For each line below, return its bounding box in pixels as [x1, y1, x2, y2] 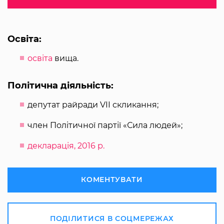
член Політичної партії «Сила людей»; [27, 120, 182, 130]
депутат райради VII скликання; [27, 99, 158, 109]
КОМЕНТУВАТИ [81, 174, 143, 184]
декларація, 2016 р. [27, 140, 104, 150]
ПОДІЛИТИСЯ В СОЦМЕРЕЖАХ [49, 213, 174, 223]
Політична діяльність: [7, 79, 113, 91]
